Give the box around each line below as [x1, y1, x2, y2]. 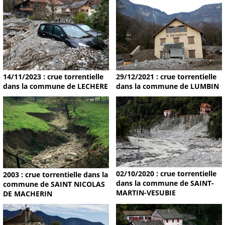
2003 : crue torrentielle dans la [3, 170, 108, 180]
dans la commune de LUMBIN [116, 81, 219, 91]
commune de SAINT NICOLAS [3, 179, 105, 189]
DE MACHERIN [3, 189, 52, 199]
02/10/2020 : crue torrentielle [116, 169, 216, 179]
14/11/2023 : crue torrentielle [3, 71, 103, 81]
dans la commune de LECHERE [3, 81, 108, 91]
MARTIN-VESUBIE [116, 188, 176, 198]
